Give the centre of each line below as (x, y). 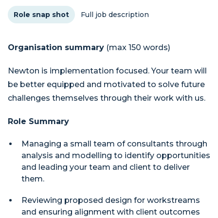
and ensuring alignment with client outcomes (111, 212)
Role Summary (38, 121)
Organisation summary (56, 47)
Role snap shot (41, 15)
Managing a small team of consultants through (114, 144)
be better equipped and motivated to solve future (106, 84)
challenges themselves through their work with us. (107, 98)
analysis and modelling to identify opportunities (116, 155)
